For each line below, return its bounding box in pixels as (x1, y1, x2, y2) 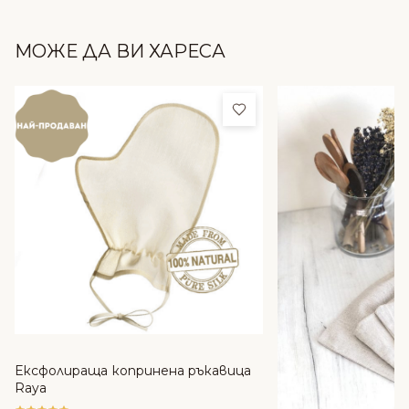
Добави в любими (237, 99, 377, 117)
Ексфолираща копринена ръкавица (15, 362, 251, 379)
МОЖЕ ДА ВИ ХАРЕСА (15, 40, 225, 62)
